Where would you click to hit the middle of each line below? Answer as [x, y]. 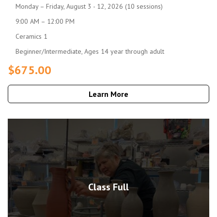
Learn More [108, 94]
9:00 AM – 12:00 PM [45, 21]
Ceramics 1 [31, 36]
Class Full [108, 187]
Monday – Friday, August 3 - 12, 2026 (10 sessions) [89, 6]
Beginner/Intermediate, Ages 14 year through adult [90, 51]
